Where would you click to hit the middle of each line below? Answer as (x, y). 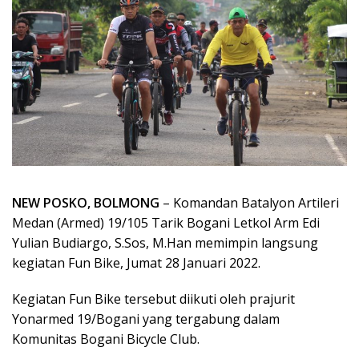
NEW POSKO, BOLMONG (86, 202)
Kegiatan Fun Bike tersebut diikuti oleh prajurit (153, 298)
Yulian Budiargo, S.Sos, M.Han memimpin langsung (165, 242)
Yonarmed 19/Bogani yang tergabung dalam (146, 319)
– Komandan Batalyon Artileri (249, 202)
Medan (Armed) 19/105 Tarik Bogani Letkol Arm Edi (166, 222)
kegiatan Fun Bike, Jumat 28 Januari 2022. (136, 262)
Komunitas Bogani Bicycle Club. (106, 339)
